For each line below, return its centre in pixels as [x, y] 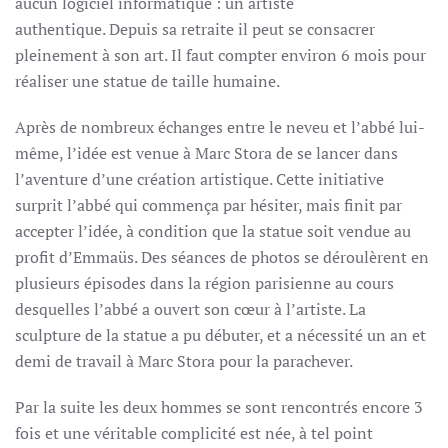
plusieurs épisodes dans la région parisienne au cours [204, 283]
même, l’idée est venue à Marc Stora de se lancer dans [206, 153]
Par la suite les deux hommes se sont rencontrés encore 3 [219, 407]
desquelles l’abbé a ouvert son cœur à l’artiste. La [190, 309]
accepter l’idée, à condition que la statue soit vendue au [213, 231]
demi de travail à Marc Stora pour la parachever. [184, 361]
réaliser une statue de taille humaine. [147, 81]
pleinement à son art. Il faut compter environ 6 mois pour [220, 55]
